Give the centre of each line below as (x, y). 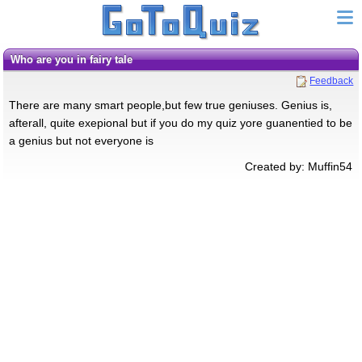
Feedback (332, 80)
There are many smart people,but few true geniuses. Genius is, (170, 105)
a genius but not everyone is (81, 140)
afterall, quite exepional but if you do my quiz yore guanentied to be (180, 122)
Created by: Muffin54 (299, 166)
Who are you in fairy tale (76, 59)
